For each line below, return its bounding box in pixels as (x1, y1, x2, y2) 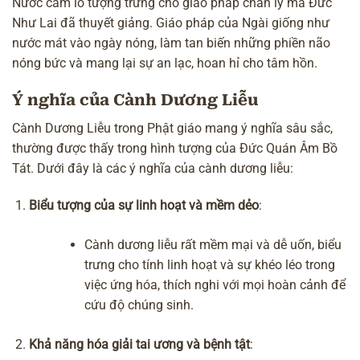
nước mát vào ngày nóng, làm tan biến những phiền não (12, 35, 330, 51)
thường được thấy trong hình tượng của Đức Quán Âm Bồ (12, 140, 337, 156)
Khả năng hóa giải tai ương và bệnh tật (29, 337, 250, 353)
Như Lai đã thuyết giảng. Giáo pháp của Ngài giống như (12, 15, 329, 31)
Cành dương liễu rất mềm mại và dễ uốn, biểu (84, 237, 342, 253)
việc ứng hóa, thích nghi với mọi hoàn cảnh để (84, 277, 346, 293)
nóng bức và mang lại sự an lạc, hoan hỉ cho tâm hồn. (12, 55, 317, 72)
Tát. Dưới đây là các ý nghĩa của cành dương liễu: (12, 160, 293, 176)
